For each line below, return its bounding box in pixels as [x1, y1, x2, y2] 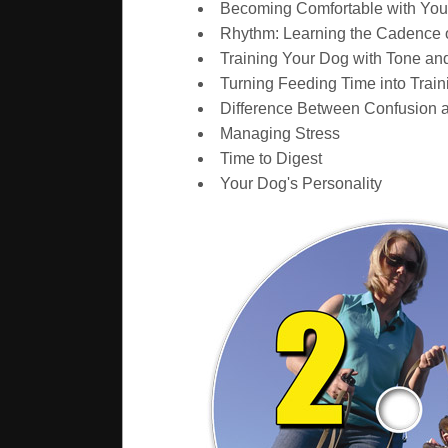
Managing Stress [219, 125, 340, 143]
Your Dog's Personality [219, 175, 382, 193]
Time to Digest [219, 150, 322, 168]
